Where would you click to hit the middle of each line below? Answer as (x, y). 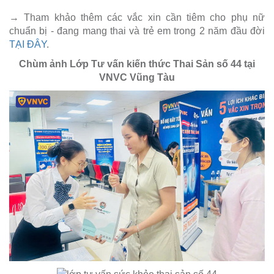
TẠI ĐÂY (28, 45)
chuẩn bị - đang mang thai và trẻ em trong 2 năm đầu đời (137, 31)
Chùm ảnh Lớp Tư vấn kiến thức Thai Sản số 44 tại (137, 64)
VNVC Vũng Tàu (137, 78)
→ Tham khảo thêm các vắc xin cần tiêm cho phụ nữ (137, 18)
